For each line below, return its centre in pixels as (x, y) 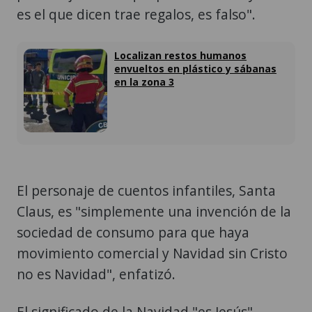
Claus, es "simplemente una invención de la (154, 211)
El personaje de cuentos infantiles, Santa (146, 190)
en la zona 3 (144, 81)
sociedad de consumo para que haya (133, 232)
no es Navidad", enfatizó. (96, 274)
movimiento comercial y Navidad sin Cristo (152, 253)
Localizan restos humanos (180, 55)
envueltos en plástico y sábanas (195, 68)
